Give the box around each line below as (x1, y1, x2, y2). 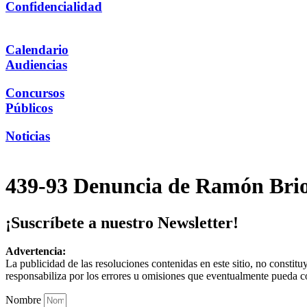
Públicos (5, 100, 53, 115)
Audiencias (5, 58, 67, 73)
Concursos (5, 85, 64, 100)
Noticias (5, 128, 50, 143)
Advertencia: (5, 245, 66, 258)
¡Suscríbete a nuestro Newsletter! (5, 213, 238, 232)
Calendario (5, 42, 69, 58)
